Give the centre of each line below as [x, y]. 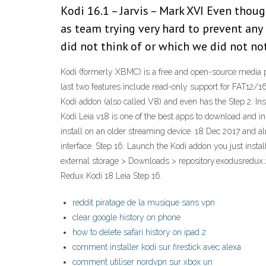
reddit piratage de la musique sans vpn [144, 203]
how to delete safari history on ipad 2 [139, 232]
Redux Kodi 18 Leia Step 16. [111, 176]
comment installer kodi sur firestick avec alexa [157, 247]
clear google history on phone [126, 218]
